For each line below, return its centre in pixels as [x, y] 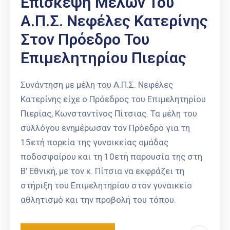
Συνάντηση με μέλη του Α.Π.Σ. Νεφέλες [97, 84]
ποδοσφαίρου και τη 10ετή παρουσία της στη [111, 156]
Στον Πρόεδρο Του [85, 39]
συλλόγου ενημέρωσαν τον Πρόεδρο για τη [105, 128]
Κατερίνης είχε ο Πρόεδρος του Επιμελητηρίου [113, 99]
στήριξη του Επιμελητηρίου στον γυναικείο [106, 185]
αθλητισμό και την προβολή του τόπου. [98, 199]
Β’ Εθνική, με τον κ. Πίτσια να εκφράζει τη [102, 171]
